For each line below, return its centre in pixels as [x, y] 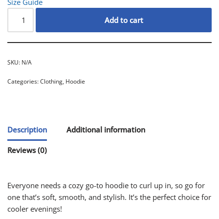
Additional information [106, 130]
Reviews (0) [27, 150]
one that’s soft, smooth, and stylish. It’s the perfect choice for [109, 197]
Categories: [24, 81]
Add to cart [124, 20]
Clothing [51, 81]
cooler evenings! [35, 208]
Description [27, 130]
